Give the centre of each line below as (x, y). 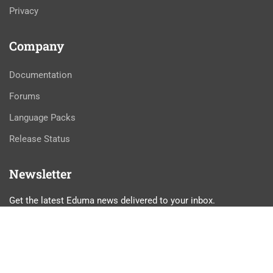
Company (37, 46)
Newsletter (41, 174)
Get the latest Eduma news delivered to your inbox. (112, 200)
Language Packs (42, 118)
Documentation (41, 75)
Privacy (24, 11)
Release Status (40, 139)
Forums (25, 96)
